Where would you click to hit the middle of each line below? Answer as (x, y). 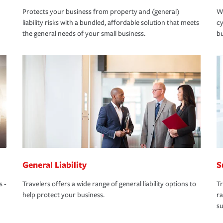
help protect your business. (63, 195)
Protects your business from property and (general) (101, 12)
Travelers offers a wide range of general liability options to (109, 184)
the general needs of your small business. (84, 34)
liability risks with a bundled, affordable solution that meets (111, 23)
